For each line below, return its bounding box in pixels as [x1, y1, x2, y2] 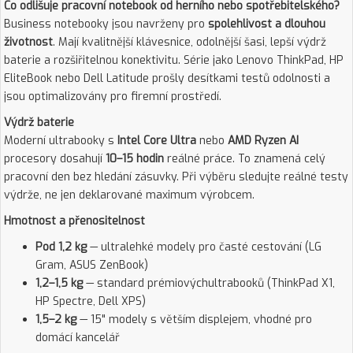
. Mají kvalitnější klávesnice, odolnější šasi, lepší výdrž [53, 35, 326, 50]
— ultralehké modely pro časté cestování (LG [87, 240, 321, 255]
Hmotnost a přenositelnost [4, 214, 145, 229]
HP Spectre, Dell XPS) [35, 294, 146, 309]
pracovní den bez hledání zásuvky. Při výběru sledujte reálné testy [4, 169, 348, 184]
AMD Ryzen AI [228, 133, 299, 148]
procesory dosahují [4, 151, 106, 166]
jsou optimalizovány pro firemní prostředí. [4, 89, 221, 104]
